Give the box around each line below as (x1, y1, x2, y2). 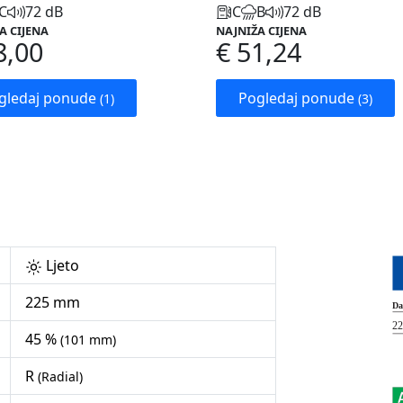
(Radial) (38, 368, 83, 386)
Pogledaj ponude (238, 88, 358, 109)
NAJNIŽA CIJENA (216, 22, 307, 40)
